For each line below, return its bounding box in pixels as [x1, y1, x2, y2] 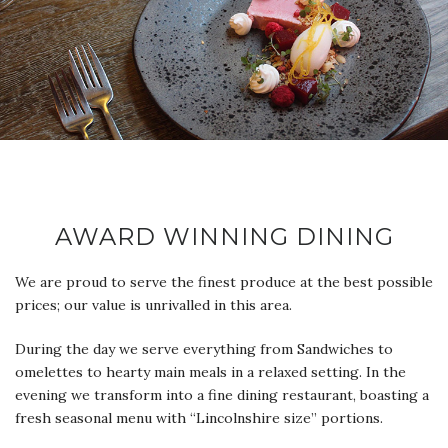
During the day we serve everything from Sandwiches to [15, 339, 393, 358]
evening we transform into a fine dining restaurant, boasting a [15, 385, 429, 404]
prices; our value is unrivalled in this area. [15, 295, 292, 314]
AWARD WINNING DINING [54, 221, 394, 251]
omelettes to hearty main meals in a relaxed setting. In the [15, 362, 406, 381]
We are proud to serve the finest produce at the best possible [15, 272, 433, 291]
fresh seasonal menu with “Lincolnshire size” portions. [15, 408, 383, 427]
